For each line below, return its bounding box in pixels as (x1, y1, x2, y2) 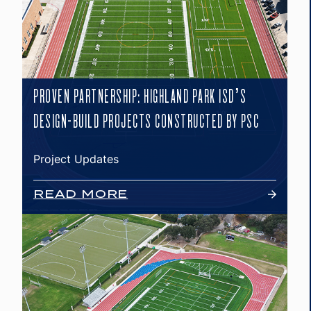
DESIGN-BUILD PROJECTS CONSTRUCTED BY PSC (33, 111, 259, 132)
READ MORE (33, 187, 128, 201)
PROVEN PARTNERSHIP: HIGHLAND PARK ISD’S (33, 86, 247, 107)
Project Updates (33, 152, 119, 166)
